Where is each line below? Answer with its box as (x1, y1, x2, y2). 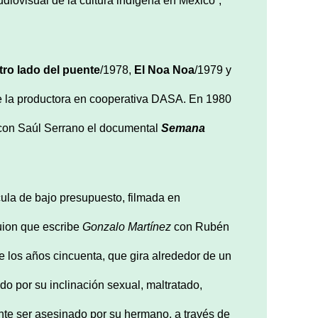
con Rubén (171, 220, 229, 233)
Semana (161, 121, 205, 134)
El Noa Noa (134, 63, 194, 76)
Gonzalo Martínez (82, 220, 171, 233)
